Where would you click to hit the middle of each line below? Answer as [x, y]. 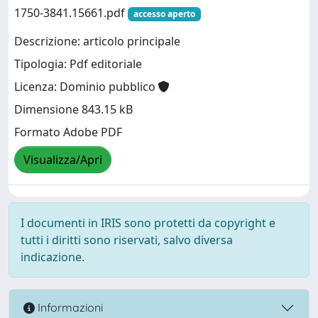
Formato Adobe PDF [68, 132]
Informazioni [69, 308]
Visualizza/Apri [63, 160]
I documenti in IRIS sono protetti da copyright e [148, 223]
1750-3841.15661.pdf [71, 12]
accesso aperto [164, 13]
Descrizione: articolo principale [97, 41]
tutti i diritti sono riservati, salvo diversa [127, 240]
